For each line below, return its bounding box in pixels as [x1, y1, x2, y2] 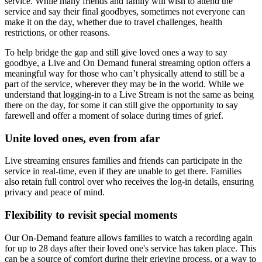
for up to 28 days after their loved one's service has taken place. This [5, 243, 256, 253]
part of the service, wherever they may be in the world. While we [5, 78, 244, 89]
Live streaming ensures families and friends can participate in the [5, 156, 242, 166]
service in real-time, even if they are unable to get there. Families [5, 166, 242, 177]
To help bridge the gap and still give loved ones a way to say [5, 47, 227, 57]
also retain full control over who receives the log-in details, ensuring [5, 177, 254, 187]
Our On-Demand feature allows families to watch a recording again [5, 232, 253, 243]
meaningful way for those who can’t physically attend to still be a [5, 68, 244, 78]
